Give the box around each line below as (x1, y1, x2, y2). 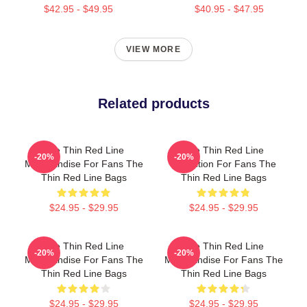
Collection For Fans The (171, 158, 276, 169)
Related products (97, 96, 210, 111)
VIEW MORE (126, 45, 181, 54)
